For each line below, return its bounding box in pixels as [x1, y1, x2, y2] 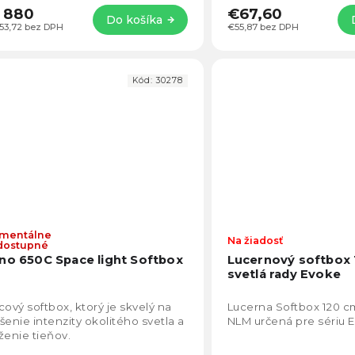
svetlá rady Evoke [227, 266, 342, 281]
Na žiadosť [227, 234, 283, 246]
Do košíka [105, 12, 162, 27]
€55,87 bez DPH [227, 21, 299, 32]
